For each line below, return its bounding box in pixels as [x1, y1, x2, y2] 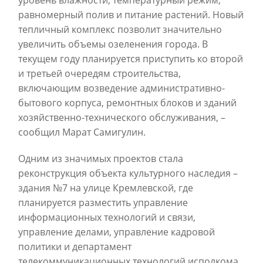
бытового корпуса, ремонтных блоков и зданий [18, 96, 237, 110]
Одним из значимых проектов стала [18, 152, 183, 166]
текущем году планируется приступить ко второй [18, 52, 243, 66]
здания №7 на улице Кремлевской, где [18, 181, 193, 195]
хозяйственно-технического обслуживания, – [18, 111, 225, 124]
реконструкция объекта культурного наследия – [18, 167, 238, 180]
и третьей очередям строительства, [18, 67, 181, 80]
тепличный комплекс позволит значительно [18, 23, 222, 36]
